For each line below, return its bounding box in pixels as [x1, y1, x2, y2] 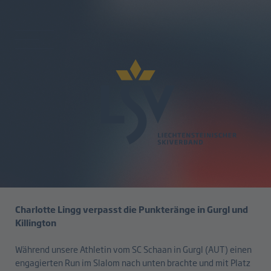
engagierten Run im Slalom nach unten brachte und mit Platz [15, 256, 250, 269]
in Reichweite [15, 128, 114, 152]
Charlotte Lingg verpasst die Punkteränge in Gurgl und [15, 203, 248, 216]
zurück [15, 82, 41, 95]
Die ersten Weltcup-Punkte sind [15, 106, 244, 130]
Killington [15, 216, 56, 229]
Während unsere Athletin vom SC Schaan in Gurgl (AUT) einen [15, 243, 252, 256]
